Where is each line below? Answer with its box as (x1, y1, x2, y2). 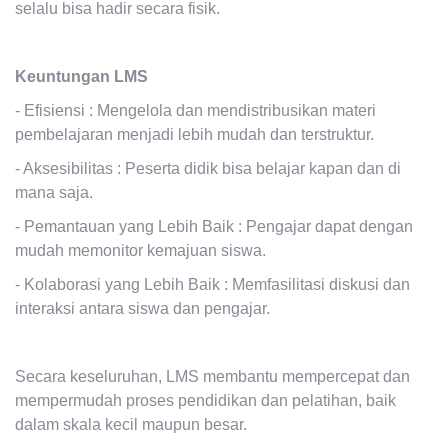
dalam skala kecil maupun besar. (15, 416, 247, 434)
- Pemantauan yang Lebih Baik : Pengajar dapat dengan (15, 218, 413, 236)
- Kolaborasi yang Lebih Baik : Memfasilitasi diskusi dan (15, 276, 410, 294)
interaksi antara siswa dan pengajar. (15, 300, 270, 318)
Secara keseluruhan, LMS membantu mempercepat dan (15, 368, 410, 386)
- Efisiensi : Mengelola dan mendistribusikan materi (15, 102, 376, 120)
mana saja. (15, 184, 93, 202)
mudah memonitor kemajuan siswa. (15, 242, 266, 260)
